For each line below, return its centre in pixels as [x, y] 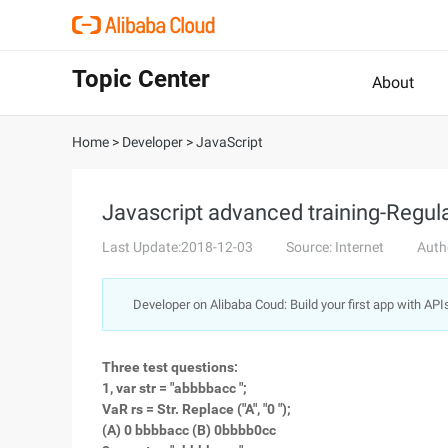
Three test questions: [170, 367]
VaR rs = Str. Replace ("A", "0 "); [196, 409]
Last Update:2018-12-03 [177, 247]
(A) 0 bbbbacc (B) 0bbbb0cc [189, 430]
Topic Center [141, 79]
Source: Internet [335, 247]
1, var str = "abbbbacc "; [174, 388]
